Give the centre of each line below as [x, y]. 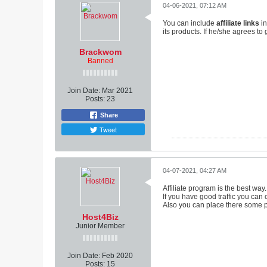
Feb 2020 [117, 256]
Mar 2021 [117, 91]
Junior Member [100, 226]
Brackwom [100, 52]
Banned [100, 61]
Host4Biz [100, 217]
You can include [190, 23]
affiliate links [238, 23]
